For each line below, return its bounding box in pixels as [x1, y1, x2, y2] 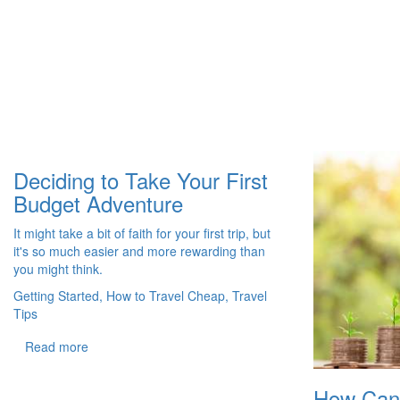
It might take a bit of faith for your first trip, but [13, 224, 271, 243]
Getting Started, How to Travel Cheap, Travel [13, 287, 267, 305]
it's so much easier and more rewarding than [13, 242, 265, 261]
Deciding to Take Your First [13, 164, 268, 196]
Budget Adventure [13, 187, 183, 220]
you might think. [13, 260, 103, 279]
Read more [25, 337, 88, 356]
